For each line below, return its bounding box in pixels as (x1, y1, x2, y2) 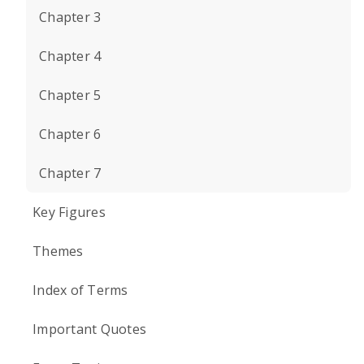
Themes (32, 242, 84, 260)
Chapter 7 (39, 164, 102, 182)
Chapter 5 (39, 86, 102, 104)
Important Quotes (32, 320, 146, 338)
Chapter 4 (39, 47, 102, 65)
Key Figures (32, 203, 106, 221)
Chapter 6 (39, 125, 102, 143)
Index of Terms (32, 281, 128, 299)
